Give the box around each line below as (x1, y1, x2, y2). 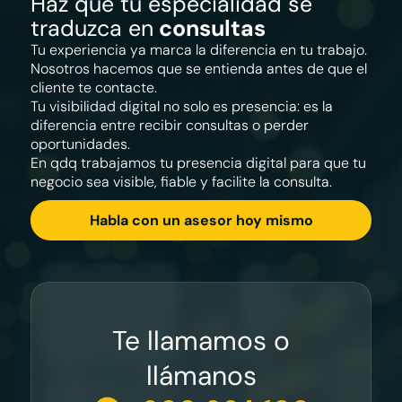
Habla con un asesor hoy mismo (89, 211, 313, 231)
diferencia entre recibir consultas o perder (30, 116, 309, 135)
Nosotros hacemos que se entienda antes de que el (30, 59, 367, 79)
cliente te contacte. (30, 78, 161, 98)
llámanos (145, 358, 257, 394)
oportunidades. (30, 135, 134, 154)
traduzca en (30, 13, 153, 44)
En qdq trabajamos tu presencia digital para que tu (30, 153, 366, 173)
